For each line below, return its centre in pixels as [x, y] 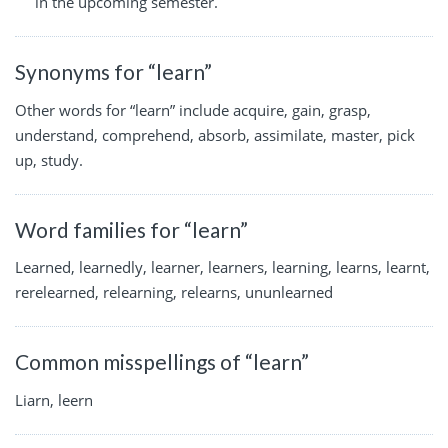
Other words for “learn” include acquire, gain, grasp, [193, 109]
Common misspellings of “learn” [162, 362]
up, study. [49, 159]
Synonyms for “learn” [113, 71]
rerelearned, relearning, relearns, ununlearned [174, 292]
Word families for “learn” [131, 229]
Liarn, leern [54, 399]
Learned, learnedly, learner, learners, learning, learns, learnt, [222, 267]
